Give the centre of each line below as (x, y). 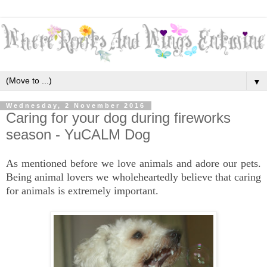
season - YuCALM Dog (78, 134)
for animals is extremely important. (82, 191)
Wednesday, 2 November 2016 (76, 106)
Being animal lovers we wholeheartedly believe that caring (133, 177)
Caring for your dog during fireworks (118, 117)
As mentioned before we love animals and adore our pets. (133, 164)
